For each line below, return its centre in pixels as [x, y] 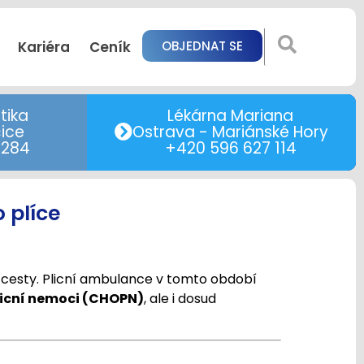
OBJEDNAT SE [203, 46]
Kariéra [44, 47]
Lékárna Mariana [230, 116]
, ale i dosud [180, 299]
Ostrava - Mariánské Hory [230, 132]
